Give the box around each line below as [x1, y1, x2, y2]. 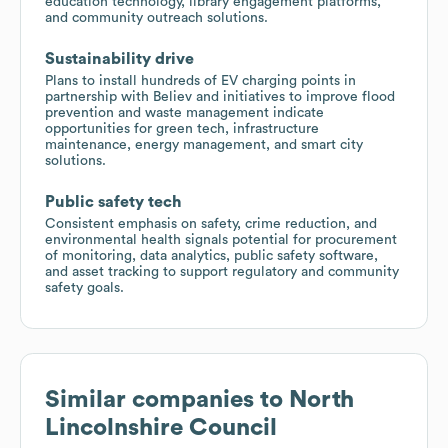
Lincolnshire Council [45, 415, 277, 440]
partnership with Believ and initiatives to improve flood [45, 89, 395, 104]
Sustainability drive [45, 50, 194, 67]
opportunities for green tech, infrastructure [45, 121, 319, 136]
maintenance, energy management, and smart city [45, 137, 363, 152]
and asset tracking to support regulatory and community [45, 264, 399, 279]
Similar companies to [45, 387, 289, 412]
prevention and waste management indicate [45, 105, 324, 120]
